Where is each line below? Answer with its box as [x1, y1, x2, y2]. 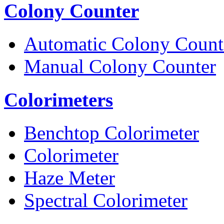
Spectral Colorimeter [24, 189, 187, 211]
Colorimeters [4, 88, 113, 110]
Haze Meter [24, 166, 115, 188]
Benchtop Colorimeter [24, 121, 199, 143]
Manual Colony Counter [24, 55, 216, 77]
